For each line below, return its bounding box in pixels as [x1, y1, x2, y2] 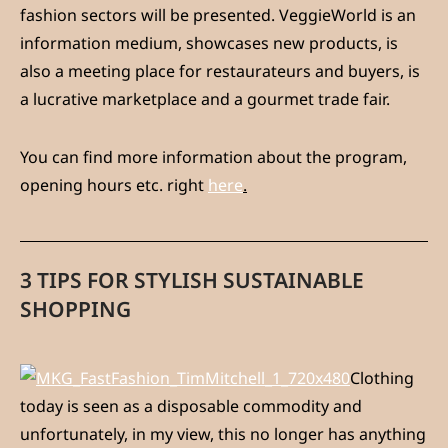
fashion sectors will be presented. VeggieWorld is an [20, 4, 416, 27]
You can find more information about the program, [20, 146, 407, 169]
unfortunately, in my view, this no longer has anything [20, 423, 426, 446]
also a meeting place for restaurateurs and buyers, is [20, 60, 420, 83]
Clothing [350, 367, 414, 390]
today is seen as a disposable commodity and [20, 395, 362, 418]
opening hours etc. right [20, 174, 208, 197]
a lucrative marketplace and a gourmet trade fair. [20, 88, 390, 111]
